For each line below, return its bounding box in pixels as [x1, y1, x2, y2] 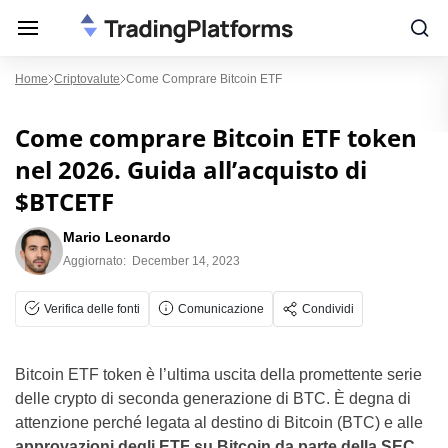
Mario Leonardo [63, 229, 171, 245]
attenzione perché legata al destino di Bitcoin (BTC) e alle [15, 414, 423, 431]
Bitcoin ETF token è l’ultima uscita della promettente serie [15, 366, 422, 383]
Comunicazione [178, 302, 264, 316]
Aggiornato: [63, 254, 126, 268]
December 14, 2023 [132, 254, 240, 268]
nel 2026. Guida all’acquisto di [15, 153, 367, 186]
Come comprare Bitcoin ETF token [15, 121, 417, 154]
